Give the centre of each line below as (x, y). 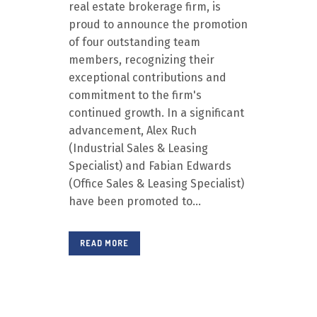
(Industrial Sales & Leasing (138, 148)
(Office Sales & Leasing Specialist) (156, 184)
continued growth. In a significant (156, 113)
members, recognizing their (142, 60)
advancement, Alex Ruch (133, 131)
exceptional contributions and (148, 77)
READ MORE (104, 243)
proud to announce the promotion (158, 24)
